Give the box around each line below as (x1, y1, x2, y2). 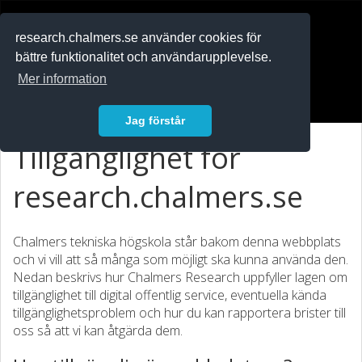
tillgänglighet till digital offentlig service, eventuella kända (13, 286, 326, 304)
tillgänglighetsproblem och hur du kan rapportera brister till (13, 304, 346, 322)
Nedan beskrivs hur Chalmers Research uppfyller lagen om (13, 268, 347, 286)
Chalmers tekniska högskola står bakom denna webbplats (13, 233, 341, 250)
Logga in (24, 87, 73, 103)
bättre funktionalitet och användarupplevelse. (15, 50, 272, 65)
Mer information (18, 72, 107, 86)
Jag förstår (125, 114, 185, 128)
